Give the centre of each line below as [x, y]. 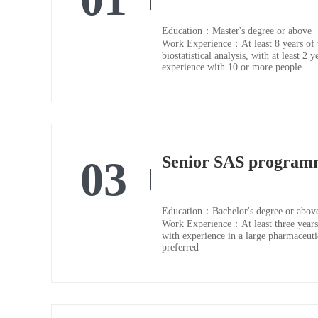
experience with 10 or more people [232, 67]
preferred [180, 248]
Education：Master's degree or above [237, 31]
